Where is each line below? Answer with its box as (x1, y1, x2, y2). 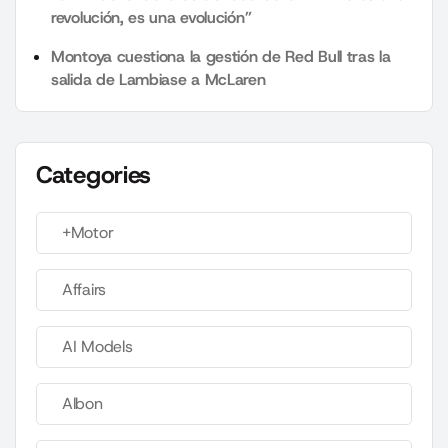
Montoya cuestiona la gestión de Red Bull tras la (51, 46, 391, 68)
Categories (36, 159, 151, 192)
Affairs (62, 279, 106, 301)
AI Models (62, 336, 133, 358)
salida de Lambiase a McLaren (51, 69, 266, 91)
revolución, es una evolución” (51, 7, 252, 29)
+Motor (62, 222, 114, 244)
